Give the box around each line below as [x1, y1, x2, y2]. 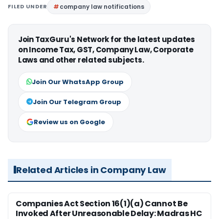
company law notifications [60, 2, 145, 11]
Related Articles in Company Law [16, 163, 166, 176]
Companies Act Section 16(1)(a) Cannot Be [16, 197, 188, 209]
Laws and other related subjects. [18, 54, 144, 65]
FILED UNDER [8, 2, 47, 10]
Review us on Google [34, 117, 105, 127]
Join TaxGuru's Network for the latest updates [18, 34, 195, 44]
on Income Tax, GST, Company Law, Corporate [18, 44, 194, 55]
